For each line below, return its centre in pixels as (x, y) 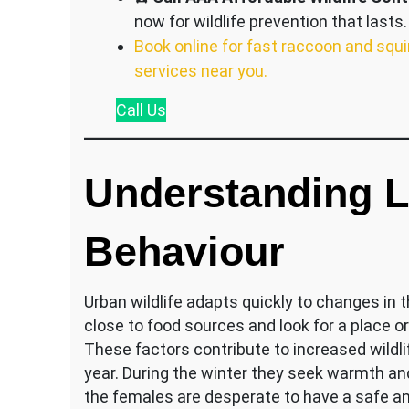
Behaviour (184, 251)
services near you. (200, 70)
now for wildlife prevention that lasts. (270, 21)
